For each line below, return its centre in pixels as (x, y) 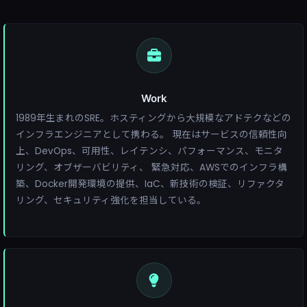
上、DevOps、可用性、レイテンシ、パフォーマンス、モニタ (149, 151)
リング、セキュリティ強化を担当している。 (111, 201)
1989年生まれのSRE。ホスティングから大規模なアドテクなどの (153, 119)
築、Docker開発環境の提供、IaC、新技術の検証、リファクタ (150, 184)
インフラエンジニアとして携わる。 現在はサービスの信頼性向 (151, 135)
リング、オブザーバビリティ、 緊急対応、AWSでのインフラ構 (151, 168)
